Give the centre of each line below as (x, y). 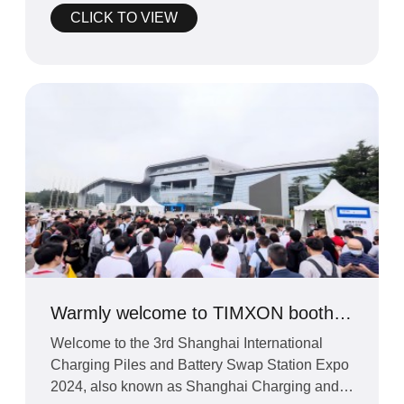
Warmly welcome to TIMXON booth (192, 312)
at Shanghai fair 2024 (136, 333)
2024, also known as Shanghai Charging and (194, 386)
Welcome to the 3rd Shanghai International (186, 343)
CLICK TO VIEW (124, 17)
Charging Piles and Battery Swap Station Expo (199, 364)
